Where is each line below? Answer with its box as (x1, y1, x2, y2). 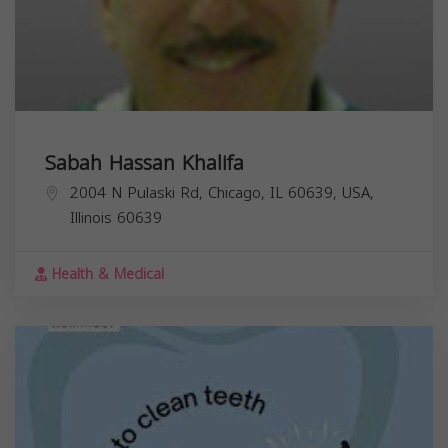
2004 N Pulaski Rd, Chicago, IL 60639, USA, (70, 178, 374, 207)
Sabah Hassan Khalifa (45, 143, 244, 182)
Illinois (70, 203, 112, 232)
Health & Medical (47, 260, 164, 288)
